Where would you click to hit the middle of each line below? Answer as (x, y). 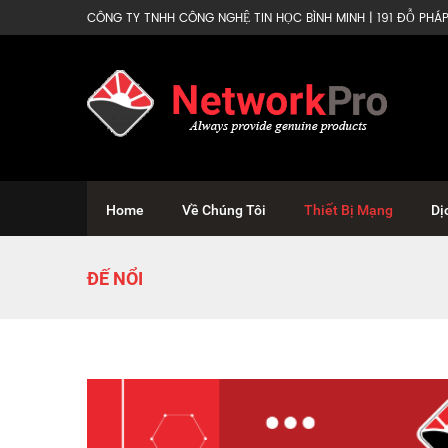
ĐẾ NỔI (115, 278)
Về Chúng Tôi (224, 210)
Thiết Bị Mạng (348, 210)
